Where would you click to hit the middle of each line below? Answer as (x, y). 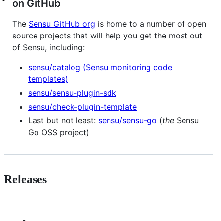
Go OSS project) (59, 132)
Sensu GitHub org (62, 24)
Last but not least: (63, 121)
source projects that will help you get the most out (107, 36)
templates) (48, 79)
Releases (25, 179)
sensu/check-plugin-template (82, 107)
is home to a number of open (151, 24)
